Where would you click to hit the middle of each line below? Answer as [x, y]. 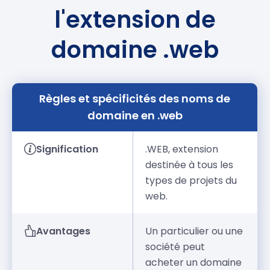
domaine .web [135, 50]
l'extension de [135, 20]
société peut [175, 247]
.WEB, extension [182, 149]
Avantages [64, 231]
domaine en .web [135, 116]
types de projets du [191, 181]
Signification [67, 149]
